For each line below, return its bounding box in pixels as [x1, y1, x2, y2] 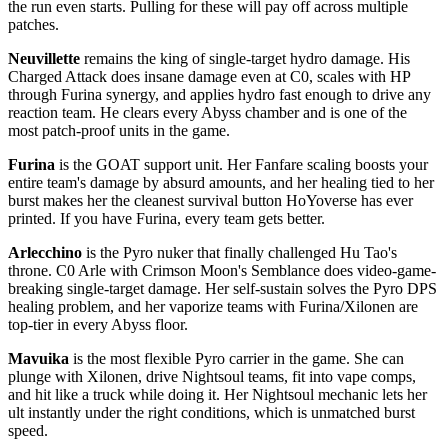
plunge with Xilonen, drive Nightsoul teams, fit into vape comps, [8, 367, 416, 385]
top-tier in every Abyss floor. [8, 315, 188, 333]
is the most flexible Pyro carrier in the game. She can [69, 349, 404, 367]
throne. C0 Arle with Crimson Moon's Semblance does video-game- [8, 261, 436, 279]
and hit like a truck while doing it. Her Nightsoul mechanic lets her [8, 385, 427, 403]
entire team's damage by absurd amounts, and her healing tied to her [8, 173, 434, 191]
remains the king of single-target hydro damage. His [80, 49, 410, 67]
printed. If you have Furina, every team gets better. [8, 209, 325, 227]
